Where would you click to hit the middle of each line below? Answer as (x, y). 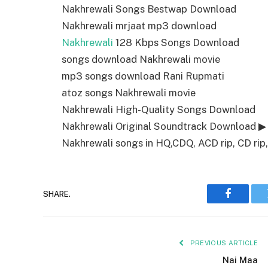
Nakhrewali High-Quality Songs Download (159, 110)
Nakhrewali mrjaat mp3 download (139, 26)
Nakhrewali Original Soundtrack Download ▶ (164, 127)
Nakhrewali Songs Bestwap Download (149, 9)
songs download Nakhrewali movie (141, 60)
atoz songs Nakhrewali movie (129, 93)
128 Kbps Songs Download (176, 43)
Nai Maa (240, 260)
